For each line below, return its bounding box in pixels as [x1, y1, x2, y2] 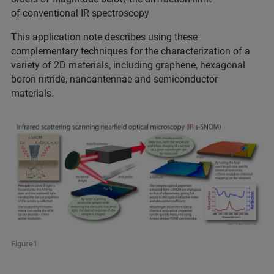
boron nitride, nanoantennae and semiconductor [11, 73, 218, 86]
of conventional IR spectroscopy [11, 7, 149, 20]
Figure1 [11, 239, 37, 249]
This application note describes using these [11, 31, 198, 43]
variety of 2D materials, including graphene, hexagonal [11, 59, 245, 72]
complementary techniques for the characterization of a [11, 45, 250, 57]
